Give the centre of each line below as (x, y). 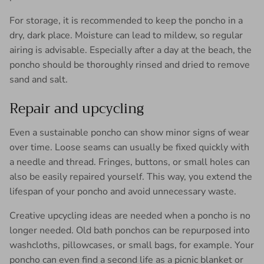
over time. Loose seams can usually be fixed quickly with (129, 147)
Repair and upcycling (77, 108)
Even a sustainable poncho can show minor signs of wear (129, 132)
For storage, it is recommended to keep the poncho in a (126, 20)
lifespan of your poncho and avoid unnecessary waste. (123, 191)
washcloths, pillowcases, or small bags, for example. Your (132, 245)
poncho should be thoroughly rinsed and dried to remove (130, 65)
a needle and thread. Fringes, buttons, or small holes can (130, 162)
